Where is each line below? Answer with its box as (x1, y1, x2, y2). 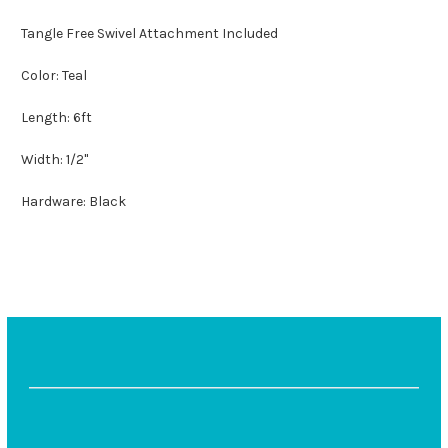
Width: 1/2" (21, 151, 88, 169)
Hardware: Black (21, 193, 126, 211)
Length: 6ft (21, 109, 92, 127)
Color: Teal (21, 67, 87, 85)
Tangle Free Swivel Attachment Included (21, 25, 278, 43)
